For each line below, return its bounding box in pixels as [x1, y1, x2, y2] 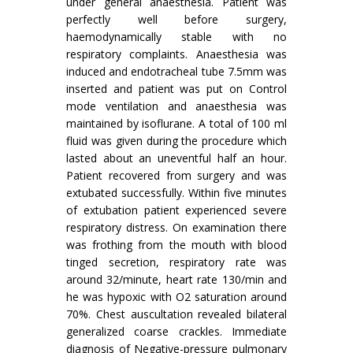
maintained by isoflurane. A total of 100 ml [66, 116, 287, 131]
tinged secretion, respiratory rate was [66, 255, 287, 269]
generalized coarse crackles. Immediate [66, 324, 287, 339]
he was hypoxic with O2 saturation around [66, 289, 287, 304]
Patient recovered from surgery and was [66, 168, 287, 183]
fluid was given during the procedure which [66, 133, 287, 148]
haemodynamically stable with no [66, 29, 287, 44]
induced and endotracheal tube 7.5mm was [66, 64, 287, 79]
